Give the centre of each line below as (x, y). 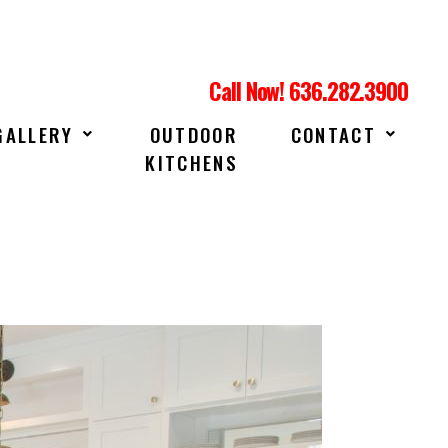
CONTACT (333, 134)
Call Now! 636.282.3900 (308, 91)
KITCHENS (191, 162)
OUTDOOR (193, 134)
